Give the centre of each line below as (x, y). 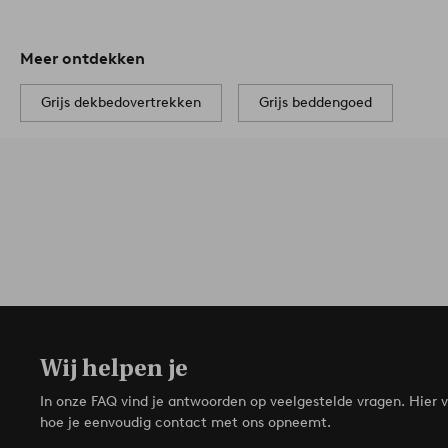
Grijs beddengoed (315, 103)
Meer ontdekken (82, 59)
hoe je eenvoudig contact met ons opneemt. (185, 423)
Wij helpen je (114, 368)
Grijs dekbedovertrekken (121, 103)
